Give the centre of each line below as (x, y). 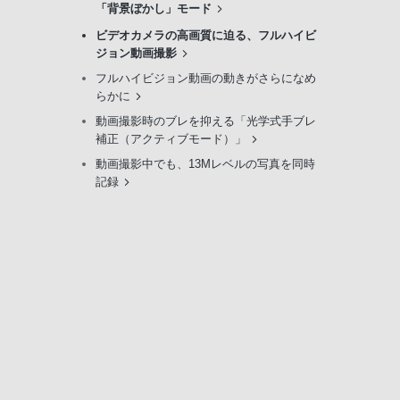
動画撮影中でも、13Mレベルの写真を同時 (205, 164)
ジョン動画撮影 (136, 54)
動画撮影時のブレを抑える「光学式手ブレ (206, 121)
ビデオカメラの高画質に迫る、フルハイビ (206, 36)
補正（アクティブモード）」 (171, 139)
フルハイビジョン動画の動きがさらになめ (206, 79)
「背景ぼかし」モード (154, 9)
